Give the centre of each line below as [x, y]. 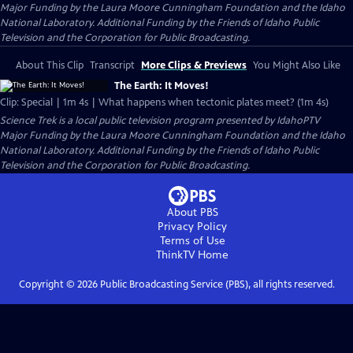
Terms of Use [192, 241]
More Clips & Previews [194, 65]
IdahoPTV [298, 121]
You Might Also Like [297, 65]
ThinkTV [175, 255]
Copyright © [48, 284]
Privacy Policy [192, 227]
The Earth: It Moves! [162, 86]
